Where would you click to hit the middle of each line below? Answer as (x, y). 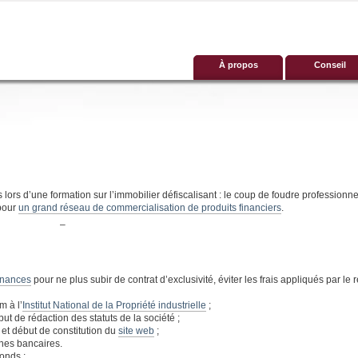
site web (136, 331)
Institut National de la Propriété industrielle (114, 305)
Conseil (330, 65)
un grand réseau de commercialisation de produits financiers (150, 208)
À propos (238, 65)
